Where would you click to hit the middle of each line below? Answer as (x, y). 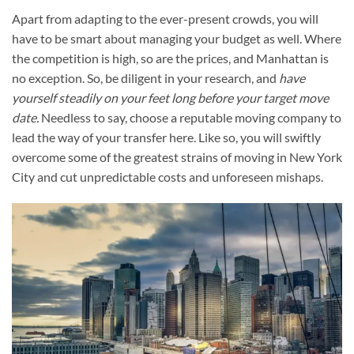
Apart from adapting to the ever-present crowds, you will (165, 19)
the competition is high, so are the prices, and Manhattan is (170, 58)
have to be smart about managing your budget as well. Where (177, 39)
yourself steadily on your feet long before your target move (170, 98)
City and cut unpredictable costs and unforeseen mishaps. (168, 177)
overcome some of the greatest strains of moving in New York (177, 157)
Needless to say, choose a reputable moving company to (190, 118)
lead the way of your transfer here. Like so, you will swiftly (166, 137)
